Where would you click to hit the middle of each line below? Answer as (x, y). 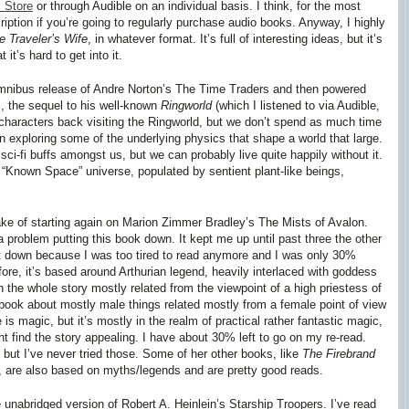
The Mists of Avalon (311, 222)
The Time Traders (222, 89)
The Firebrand (339, 353)
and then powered (318, 89)
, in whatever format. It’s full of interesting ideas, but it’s (235, 38)
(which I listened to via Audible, (296, 105)
